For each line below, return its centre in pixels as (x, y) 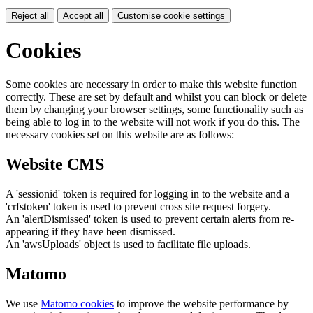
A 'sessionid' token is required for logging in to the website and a (147, 194)
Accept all (83, 15)
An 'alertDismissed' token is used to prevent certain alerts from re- (150, 219)
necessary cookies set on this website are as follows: (120, 135)
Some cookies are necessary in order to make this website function (151, 85)
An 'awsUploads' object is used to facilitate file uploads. (128, 245)
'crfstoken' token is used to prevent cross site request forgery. (138, 207)
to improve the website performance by (201, 304)
